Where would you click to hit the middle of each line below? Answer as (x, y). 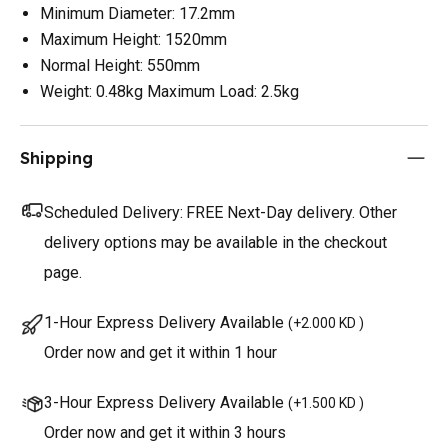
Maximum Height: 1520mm (133, 39)
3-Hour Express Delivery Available (164, 402)
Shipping (56, 157)
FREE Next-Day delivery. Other (291, 212)
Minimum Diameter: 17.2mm (137, 13)
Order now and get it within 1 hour (160, 352)
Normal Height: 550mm (120, 65)
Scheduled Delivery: (113, 212)
